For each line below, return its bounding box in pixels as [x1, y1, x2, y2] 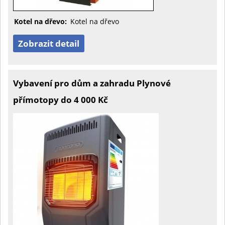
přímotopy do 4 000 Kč [13, 94, 108, 105]
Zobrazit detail [18, 38, 79, 49]
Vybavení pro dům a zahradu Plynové [13, 77, 171, 89]
